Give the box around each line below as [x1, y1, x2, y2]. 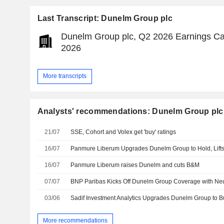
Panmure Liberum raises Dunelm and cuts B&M [70, 161, 200, 168]
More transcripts [42, 72, 86, 80]
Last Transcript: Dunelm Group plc [37, 13, 172, 22]
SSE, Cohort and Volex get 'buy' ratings [70, 128, 176, 135]
